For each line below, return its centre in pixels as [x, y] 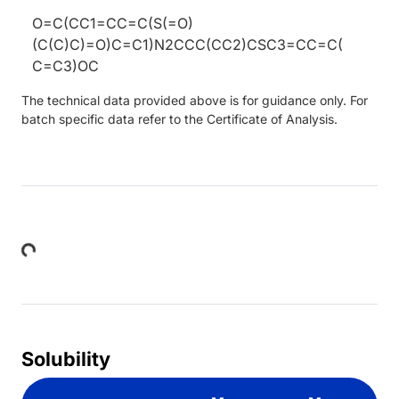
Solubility [66, 358]
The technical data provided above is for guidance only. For [195, 100]
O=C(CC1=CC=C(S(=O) [113, 23]
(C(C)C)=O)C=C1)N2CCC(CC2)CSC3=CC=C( [187, 44]
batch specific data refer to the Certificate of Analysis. [179, 118]
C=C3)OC [65, 65]
